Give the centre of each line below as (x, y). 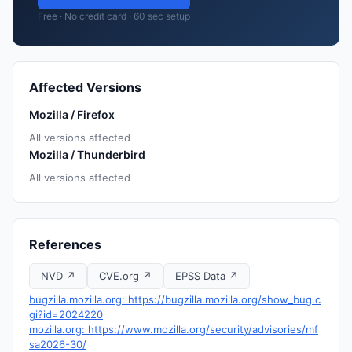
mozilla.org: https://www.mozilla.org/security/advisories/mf (174, 329)
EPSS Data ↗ (207, 276)
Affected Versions (85, 87)
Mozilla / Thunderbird (87, 154)
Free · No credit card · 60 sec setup (114, 16)
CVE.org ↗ (125, 276)
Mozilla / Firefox (72, 114)
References (65, 244)
